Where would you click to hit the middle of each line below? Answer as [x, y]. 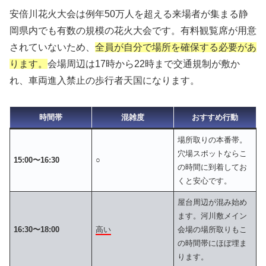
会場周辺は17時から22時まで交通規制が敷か [144, 64]
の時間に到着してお [213, 167]
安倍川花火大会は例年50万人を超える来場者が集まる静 [129, 14]
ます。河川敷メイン [213, 216]
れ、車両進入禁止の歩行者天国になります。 [104, 81]
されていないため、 [52, 47]
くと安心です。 [205, 180]
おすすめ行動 [215, 117]
